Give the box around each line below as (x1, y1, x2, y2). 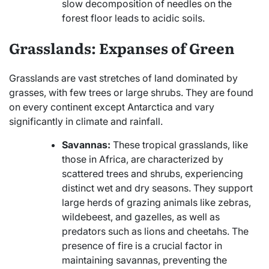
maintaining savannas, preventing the (62, 254, 227, 267)
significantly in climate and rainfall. (9, 115, 163, 128)
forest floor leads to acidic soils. (62, 12, 205, 25)
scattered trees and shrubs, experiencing (62, 168, 243, 180)
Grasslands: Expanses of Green (9, 37, 235, 59)
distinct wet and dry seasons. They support (62, 182, 253, 195)
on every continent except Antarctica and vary (9, 101, 214, 113)
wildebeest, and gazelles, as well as (62, 211, 220, 223)
